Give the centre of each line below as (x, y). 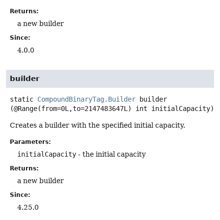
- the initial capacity (111, 154)
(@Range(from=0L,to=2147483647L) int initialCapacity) (112, 109)
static (22, 99)
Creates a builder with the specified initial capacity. (97, 125)
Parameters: (30, 142)
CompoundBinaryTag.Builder (86, 99)
